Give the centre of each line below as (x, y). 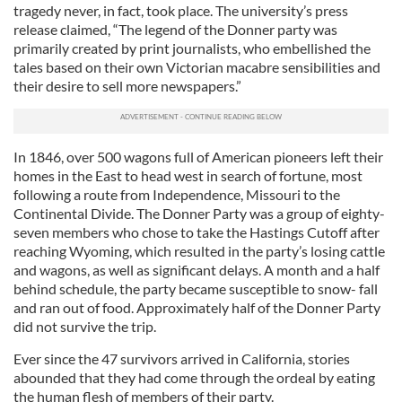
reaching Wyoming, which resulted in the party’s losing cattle (199, 251)
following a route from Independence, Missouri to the (177, 194)
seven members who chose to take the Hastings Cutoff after (197, 232)
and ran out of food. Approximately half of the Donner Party (197, 307)
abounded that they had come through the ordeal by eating (194, 377)
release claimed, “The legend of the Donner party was (175, 29)
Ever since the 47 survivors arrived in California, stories (182, 358)
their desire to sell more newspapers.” (129, 86)
